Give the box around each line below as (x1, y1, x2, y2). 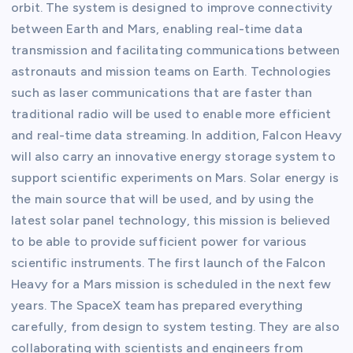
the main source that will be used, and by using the (11, 191, 314, 207)
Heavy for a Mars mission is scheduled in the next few (11, 277, 332, 292)
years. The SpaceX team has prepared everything (11, 298, 303, 314)
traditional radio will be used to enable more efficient (11, 106, 331, 122)
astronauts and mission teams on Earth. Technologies (11, 64, 332, 80)
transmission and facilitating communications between (11, 43, 340, 58)
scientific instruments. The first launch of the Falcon (11, 255, 325, 271)
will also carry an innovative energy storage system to (11, 149, 336, 165)
